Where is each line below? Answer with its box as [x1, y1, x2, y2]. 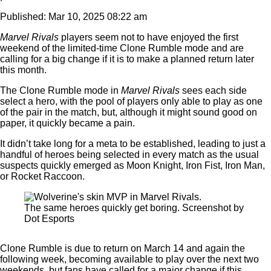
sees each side [182, 85, 247, 96]
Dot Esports [24, 214, 74, 224]
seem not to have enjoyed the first [95, 32, 238, 42]
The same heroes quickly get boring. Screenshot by [24, 203, 244, 213]
